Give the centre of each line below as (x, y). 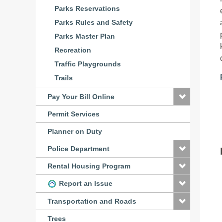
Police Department (79, 149)
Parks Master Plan (85, 36)
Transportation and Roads (92, 201)
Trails (64, 78)
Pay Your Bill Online (81, 97)
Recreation (73, 50)
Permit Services (74, 114)
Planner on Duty (75, 131)
